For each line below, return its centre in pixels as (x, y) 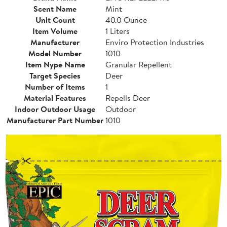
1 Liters (118, 31)
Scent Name (55, 8)
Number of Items (55, 86)
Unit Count (55, 20)
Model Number (55, 53)
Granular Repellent (139, 64)
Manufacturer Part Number (55, 120)
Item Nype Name (55, 64)
